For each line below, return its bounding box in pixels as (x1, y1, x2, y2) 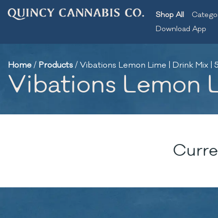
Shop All (156, 10, 184, 19)
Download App (156, 24, 206, 34)
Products (38, 60, 73, 71)
